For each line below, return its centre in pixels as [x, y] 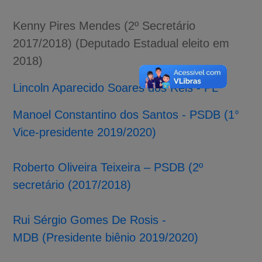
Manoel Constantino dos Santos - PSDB [117, 114]
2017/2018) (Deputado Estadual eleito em [121, 43]
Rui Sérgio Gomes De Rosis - [90, 220]
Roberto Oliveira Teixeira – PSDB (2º [108, 167]
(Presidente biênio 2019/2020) [119, 237]
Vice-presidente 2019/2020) [85, 132]
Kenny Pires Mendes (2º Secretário [104, 25]
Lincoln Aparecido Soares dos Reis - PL [116, 87]
